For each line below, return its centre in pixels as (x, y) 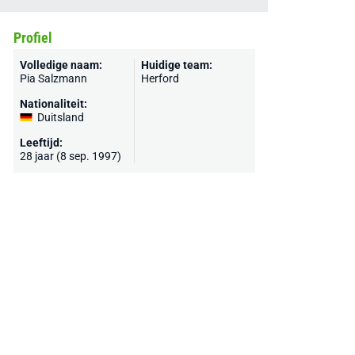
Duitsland (60, 117)
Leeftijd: (41, 143)
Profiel (32, 38)
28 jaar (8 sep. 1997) (70, 156)
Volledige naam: (61, 65)
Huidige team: (176, 65)
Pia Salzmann (53, 78)
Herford (160, 78)
